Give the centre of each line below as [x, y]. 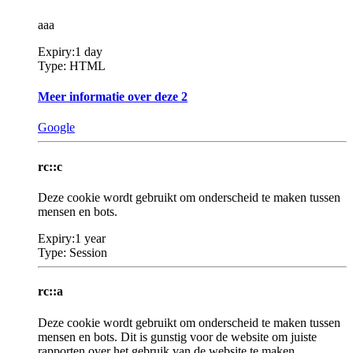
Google [56, 128]
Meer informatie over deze [108, 97]
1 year [90, 239]
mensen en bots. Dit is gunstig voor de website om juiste [177, 336]
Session [87, 253]
